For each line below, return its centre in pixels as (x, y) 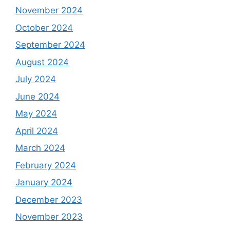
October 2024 (44, 27)
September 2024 (50, 45)
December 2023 (49, 199)
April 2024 (37, 131)
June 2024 (37, 96)
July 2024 (36, 79)
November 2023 (49, 217)
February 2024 (46, 165)
